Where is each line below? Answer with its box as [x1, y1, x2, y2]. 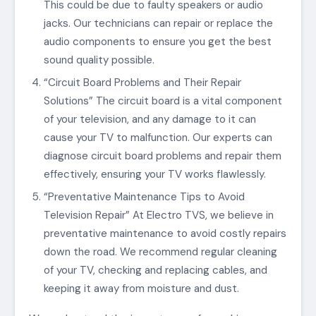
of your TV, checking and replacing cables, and [43, 262, 267, 277]
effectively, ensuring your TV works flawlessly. [43, 167, 266, 182]
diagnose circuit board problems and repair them [43, 149, 281, 164]
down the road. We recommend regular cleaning [43, 244, 277, 259]
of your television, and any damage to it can [43, 112, 256, 127]
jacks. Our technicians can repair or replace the [43, 16, 273, 31]
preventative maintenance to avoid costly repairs [43, 226, 286, 241]
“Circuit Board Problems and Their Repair [43, 75, 241, 90]
